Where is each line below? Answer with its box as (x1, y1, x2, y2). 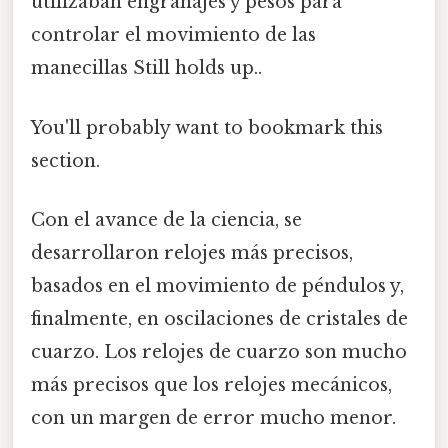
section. (31, 149, 100, 172)
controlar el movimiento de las (31, 24, 316, 47)
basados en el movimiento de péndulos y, (31, 274, 404, 297)
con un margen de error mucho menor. (31, 406, 396, 429)
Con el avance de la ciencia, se (31, 208, 302, 231)
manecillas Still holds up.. (31, 57, 262, 80)
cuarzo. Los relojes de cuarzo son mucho (31, 340, 407, 363)
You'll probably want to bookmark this (31, 116, 383, 139)
